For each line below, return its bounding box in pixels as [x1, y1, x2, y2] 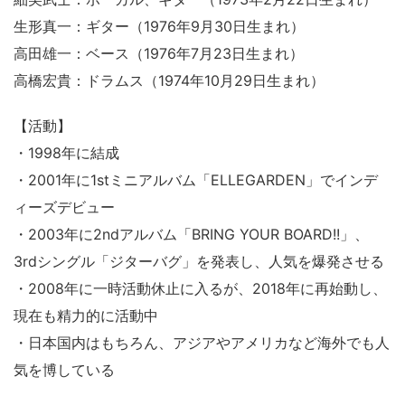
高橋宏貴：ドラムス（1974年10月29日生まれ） [14, 71, 325, 90]
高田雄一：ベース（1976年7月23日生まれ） [14, 44, 304, 63]
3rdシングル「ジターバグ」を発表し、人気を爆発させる [14, 252, 384, 271]
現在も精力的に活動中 [14, 306, 158, 325]
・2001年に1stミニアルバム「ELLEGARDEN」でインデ [14, 171, 378, 190]
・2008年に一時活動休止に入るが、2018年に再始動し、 [14, 279, 387, 298]
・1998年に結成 [14, 144, 119, 163]
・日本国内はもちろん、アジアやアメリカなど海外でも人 [14, 334, 390, 353]
